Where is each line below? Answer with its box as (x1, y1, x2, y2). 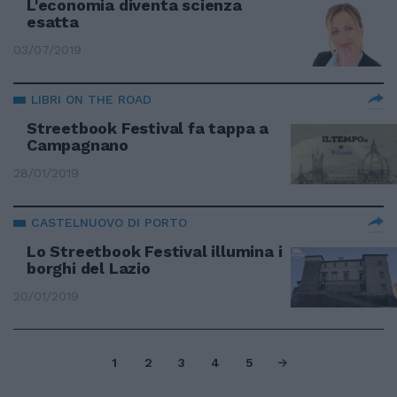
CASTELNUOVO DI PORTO (31, 215, 187, 230)
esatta (27, 12, 79, 31)
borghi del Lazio (27, 259, 151, 277)
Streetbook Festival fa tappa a (27, 119, 269, 137)
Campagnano (27, 136, 129, 154)
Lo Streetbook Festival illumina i (27, 242, 283, 261)
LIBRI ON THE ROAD (31, 92, 152, 106)
